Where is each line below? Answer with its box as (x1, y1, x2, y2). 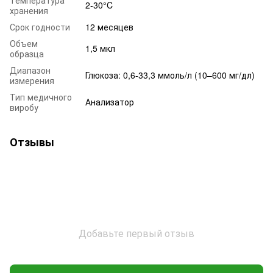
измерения (10, 74, 54, 87)
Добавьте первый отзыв (79, 226, 194, 241)
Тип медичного (10, 91, 72, 104)
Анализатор (85, 96, 134, 108)
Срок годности (10, 21, 70, 34)
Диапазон (10, 64, 51, 77)
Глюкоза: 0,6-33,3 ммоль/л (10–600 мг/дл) (85, 69, 255, 82)
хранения (10, 4, 48, 17)
